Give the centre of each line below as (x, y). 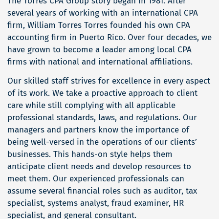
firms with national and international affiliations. (100, 62)
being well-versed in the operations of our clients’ (102, 142)
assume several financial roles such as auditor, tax (102, 191)
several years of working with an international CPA (103, 13)
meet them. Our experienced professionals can (96, 179)
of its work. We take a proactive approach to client (102, 93)
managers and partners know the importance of (98, 130)
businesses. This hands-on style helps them (90, 154)
